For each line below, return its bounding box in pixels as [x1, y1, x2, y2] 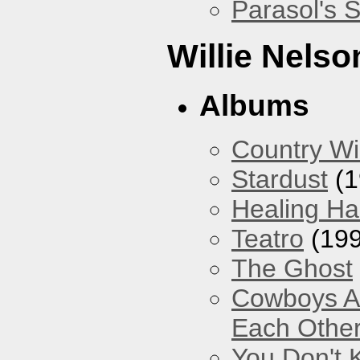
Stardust [231, 165, 328, 194]
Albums [199, 88, 309, 122]
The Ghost [231, 254, 353, 284]
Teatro [231, 224, 304, 254]
